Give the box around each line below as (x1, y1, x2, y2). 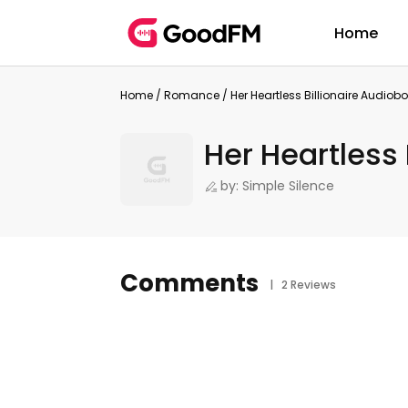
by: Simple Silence (220, 177, 334, 195)
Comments (120, 267, 259, 300)
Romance (164, 87, 219, 103)
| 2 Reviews (259, 277, 336, 292)
